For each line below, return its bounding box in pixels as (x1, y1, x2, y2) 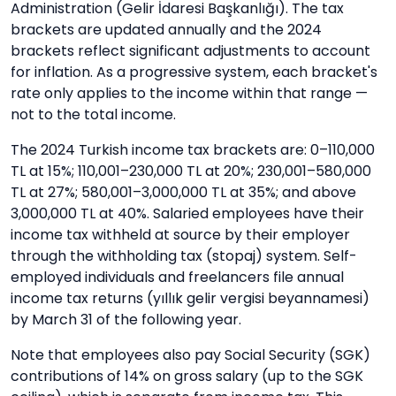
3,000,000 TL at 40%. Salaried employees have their (11, 203, 364, 224)
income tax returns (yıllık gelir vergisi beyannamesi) (11, 288, 369, 308)
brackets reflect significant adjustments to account (11, 41, 370, 61)
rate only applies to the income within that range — (11, 83, 368, 103)
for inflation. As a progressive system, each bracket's (11, 62, 377, 82)
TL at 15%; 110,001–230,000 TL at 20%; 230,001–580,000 (11, 161, 371, 181)
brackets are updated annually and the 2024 (11, 19, 322, 40)
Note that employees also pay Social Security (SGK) (11, 345, 370, 365)
